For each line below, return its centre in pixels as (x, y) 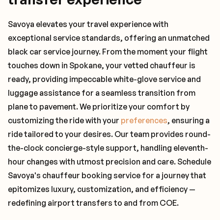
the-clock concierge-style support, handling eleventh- (108, 148)
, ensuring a (189, 120)
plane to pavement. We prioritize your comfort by (99, 107)
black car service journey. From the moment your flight (108, 52)
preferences (144, 120)
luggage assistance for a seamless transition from (102, 93)
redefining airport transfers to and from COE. (93, 203)
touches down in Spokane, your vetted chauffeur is (102, 65)
